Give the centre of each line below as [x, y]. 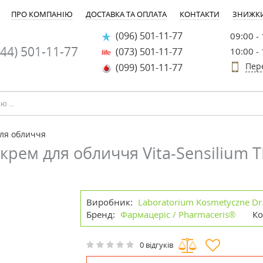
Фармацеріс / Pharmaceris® [178, 214]
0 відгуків [157, 245]
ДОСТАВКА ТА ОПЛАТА [126, 14]
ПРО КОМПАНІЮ [42, 14]
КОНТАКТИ [200, 14]
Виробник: [110, 202]
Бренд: [102, 214]
